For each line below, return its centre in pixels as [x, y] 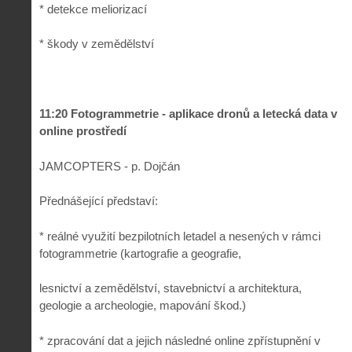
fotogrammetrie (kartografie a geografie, [140, 253]
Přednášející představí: [99, 201]
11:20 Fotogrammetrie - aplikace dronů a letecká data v [188, 114]
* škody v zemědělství [97, 44]
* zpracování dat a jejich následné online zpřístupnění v [180, 340]
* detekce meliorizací [93, 9]
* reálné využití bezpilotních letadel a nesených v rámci [180, 236]
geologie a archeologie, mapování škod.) [143, 306]
